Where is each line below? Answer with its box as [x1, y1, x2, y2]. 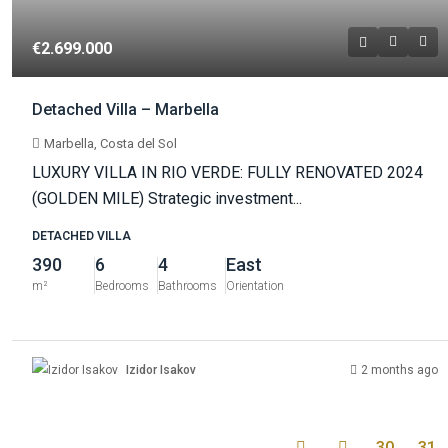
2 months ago [361, 362, 439, 377]
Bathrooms [158, 279, 217, 294]
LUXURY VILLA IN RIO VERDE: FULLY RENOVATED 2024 [32, 163, 423, 183]
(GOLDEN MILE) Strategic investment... [32, 189, 302, 209]
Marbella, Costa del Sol [44, 136, 177, 152]
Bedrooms [95, 279, 149, 294]
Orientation [226, 279, 284, 294]
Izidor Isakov [126, 362, 196, 377]
